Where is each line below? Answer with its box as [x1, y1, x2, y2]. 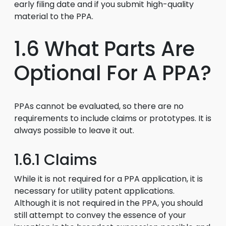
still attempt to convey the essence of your [14, 209, 186, 221]
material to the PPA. [14, 11, 93, 22]
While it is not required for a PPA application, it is [14, 173, 203, 185]
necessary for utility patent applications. [14, 185, 175, 197]
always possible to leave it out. [14, 125, 134, 136]
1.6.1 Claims [14, 149, 97, 171]
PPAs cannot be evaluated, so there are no [14, 100, 184, 112]
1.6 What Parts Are [14, 35, 195, 63]
